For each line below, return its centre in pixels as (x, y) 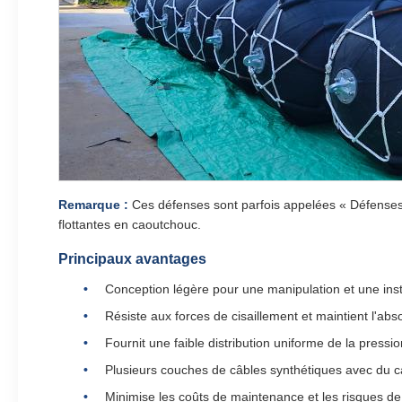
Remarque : (93, 205)
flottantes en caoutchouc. (130, 224)
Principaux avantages (132, 259)
